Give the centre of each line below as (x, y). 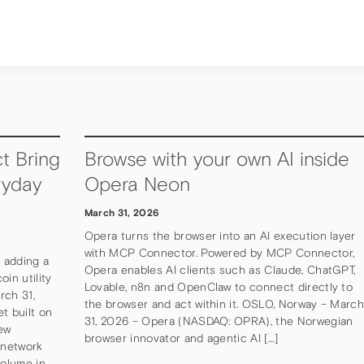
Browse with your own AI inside (217, 160)
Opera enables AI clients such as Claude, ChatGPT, (220, 270)
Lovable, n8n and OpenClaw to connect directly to (219, 287)
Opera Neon (137, 185)
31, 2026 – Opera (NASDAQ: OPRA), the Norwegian (219, 321)
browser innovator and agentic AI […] (181, 338)
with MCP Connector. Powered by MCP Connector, (219, 253)
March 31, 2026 (121, 212)
